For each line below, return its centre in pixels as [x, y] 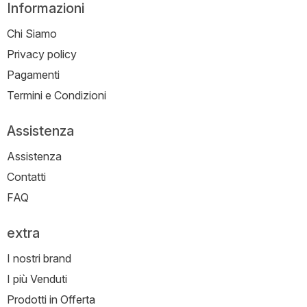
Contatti [26, 177]
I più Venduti [37, 279]
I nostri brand [39, 259]
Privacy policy [42, 54]
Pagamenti [33, 75]
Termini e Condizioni [57, 96]
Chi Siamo [32, 34]
